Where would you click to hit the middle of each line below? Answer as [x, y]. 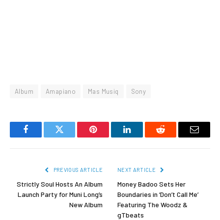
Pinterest [108, 137]
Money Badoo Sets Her [151, 184]
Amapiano [61, 91]
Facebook [42, 137]
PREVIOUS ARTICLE [77, 169]
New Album [86, 204]
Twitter [71, 137]
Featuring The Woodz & [152, 204]
